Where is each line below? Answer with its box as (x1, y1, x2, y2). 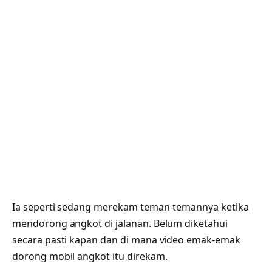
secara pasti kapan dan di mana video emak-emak (12, 233, 240, 246)
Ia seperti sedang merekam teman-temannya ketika (12, 200, 249, 214)
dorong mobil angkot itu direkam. (12, 249, 168, 263)
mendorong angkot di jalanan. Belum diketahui (12, 216, 228, 230)
